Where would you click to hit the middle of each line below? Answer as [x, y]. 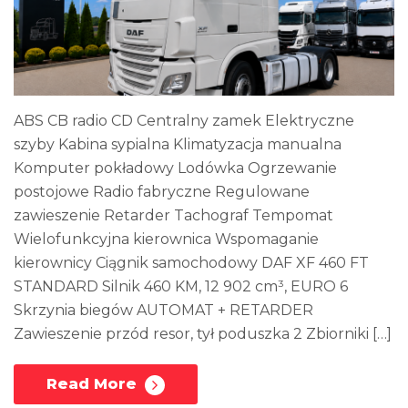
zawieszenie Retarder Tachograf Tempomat [173, 215]
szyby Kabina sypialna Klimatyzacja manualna [178, 144]
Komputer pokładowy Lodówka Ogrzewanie [175, 168]
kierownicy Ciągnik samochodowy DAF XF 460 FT [191, 262]
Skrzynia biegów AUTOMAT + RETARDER [163, 310]
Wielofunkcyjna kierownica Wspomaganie [166, 239]
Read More [94, 383]
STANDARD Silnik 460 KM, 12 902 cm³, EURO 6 [181, 286]
